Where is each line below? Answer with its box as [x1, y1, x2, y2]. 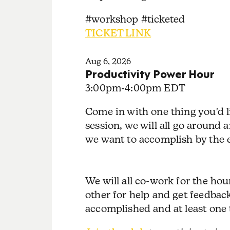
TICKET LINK [85, 27, 151, 39]
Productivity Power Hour [85, 65, 215, 81]
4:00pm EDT [125, 82, 185, 93]
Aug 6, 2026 [85, 56, 131, 66]
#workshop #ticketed [85, 13, 185, 25]
